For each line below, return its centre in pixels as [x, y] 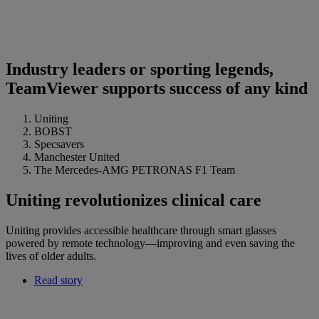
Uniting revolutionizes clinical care [134, 200]
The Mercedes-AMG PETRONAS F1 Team [135, 170]
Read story [58, 281]
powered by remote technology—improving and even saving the [150, 244]
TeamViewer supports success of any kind [157, 89]
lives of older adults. [51, 256]
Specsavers [59, 145]
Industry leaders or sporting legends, [140, 69]
